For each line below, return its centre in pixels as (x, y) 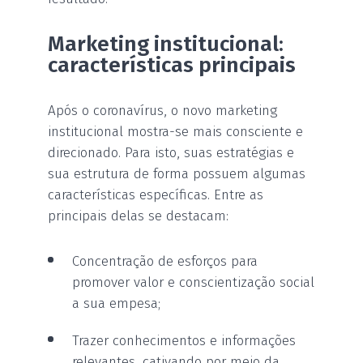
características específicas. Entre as (156, 194)
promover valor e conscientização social (193, 282)
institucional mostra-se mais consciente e (175, 131)
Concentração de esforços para (165, 261)
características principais (172, 65)
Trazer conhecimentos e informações (184, 340)
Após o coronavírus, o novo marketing (162, 110)
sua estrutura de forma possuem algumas (177, 173)
